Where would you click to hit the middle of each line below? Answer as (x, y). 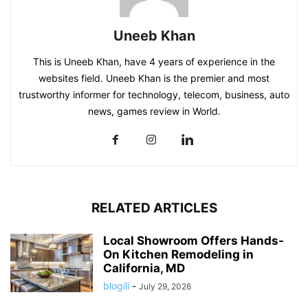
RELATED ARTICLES (154, 208)
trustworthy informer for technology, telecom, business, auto (154, 94)
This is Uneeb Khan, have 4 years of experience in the (154, 61)
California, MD (144, 268)
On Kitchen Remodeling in (178, 254)
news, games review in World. (154, 111)
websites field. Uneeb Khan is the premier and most (154, 78)
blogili (116, 285)
